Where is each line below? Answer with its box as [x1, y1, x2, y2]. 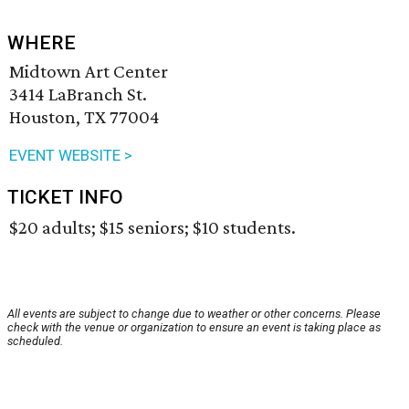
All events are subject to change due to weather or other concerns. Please [7, 307, 381, 321]
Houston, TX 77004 [9, 106, 160, 129]
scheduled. [7, 334, 63, 349]
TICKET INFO [7, 186, 123, 209]
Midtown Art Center [9, 60, 168, 83]
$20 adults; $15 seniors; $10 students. [9, 216, 296, 239]
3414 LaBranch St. [9, 83, 147, 106]
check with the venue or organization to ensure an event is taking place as [7, 320, 381, 335]
